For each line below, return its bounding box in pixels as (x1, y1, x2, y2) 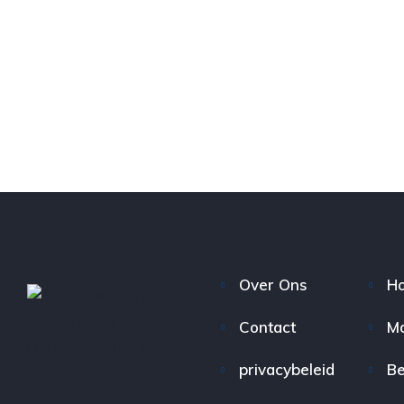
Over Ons (239, 275, 308, 294)
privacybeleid (239, 360, 335, 379)
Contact (239, 317, 297, 336)
